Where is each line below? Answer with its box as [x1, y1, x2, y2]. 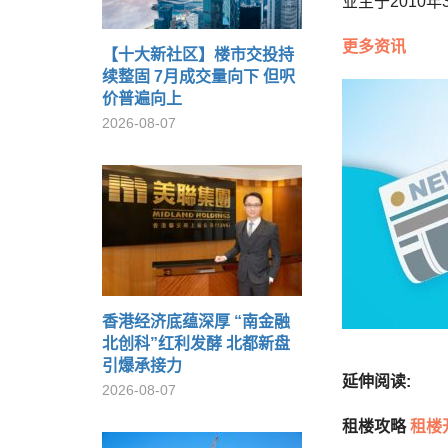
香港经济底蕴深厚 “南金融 [102, 313, 290, 330]
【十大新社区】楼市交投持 [102, 46, 294, 63]
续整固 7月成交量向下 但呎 [102, 68, 295, 85]
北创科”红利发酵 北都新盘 [102, 335, 290, 352]
